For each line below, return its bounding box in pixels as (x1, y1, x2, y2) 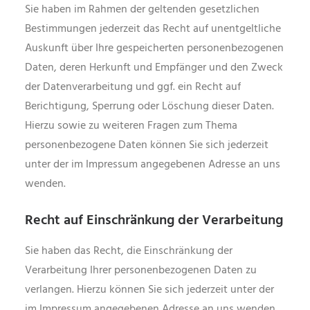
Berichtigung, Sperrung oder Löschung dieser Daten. (25, 98, 274, 116)
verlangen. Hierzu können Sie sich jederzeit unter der (25, 281, 274, 299)
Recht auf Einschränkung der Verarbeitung (25, 210, 283, 232)
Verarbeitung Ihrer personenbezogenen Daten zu (25, 262, 257, 280)
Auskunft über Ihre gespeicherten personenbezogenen (25, 39, 284, 57)
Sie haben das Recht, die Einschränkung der (25, 242, 232, 260)
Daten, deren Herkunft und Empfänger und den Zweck (25, 59, 283, 77)
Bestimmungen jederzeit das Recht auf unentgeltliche (25, 20, 281, 38)
